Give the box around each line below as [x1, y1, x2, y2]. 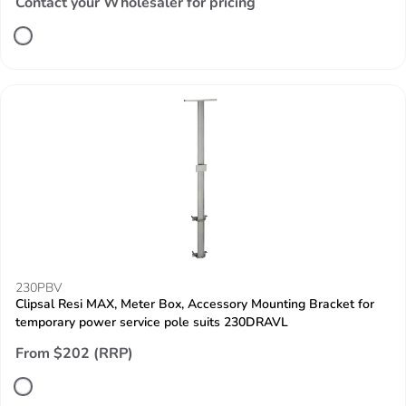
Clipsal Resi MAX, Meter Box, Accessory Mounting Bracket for [15, 295, 374, 313]
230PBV [15, 279, 62, 296]
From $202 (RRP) [15, 343, 133, 363]
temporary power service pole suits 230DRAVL [15, 314, 288, 331]
